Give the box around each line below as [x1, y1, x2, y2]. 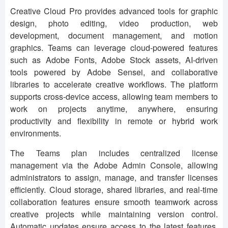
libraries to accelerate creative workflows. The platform [10, 78, 218, 91]
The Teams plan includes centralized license [10, 147, 218, 159]
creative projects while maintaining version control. [10, 208, 218, 220]
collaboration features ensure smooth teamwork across [10, 196, 218, 208]
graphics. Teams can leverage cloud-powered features [10, 42, 218, 54]
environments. [10, 127, 61, 139]
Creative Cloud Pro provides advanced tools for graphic [10, 5, 218, 17]
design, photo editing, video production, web [10, 17, 218, 30]
